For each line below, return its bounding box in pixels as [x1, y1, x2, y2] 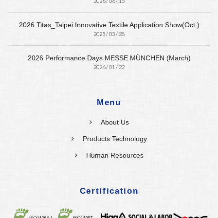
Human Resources [86, 151, 144, 160]
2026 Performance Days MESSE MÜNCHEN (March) [27, 54, 191, 62]
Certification [79, 186, 139, 196]
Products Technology [82, 135, 147, 143]
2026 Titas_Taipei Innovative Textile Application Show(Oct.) [18, 21, 200, 29]
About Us [100, 118, 129, 127]
